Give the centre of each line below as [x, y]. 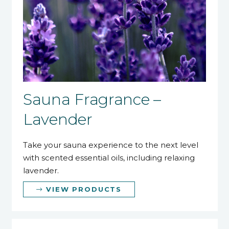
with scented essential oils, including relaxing [109, 157]
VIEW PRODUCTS [84, 189]
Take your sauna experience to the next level [111, 145]
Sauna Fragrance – [92, 99]
